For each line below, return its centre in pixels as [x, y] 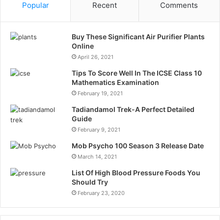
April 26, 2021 [96, 57]
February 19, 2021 [100, 94]
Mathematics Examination [115, 82]
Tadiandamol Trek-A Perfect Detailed [133, 110]
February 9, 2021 [99, 130]
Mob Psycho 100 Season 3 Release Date [138, 146]
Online [83, 46]
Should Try [90, 182]
